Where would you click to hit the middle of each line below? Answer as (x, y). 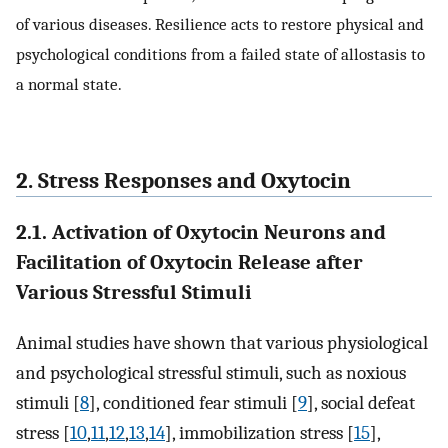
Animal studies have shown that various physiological (222, 343)
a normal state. (69, 84)
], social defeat (361, 403)
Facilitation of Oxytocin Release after (189, 261)
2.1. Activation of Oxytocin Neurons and (201, 231)
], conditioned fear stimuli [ (193, 403)
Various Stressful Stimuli (133, 291)
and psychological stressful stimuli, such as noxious (211, 373)
